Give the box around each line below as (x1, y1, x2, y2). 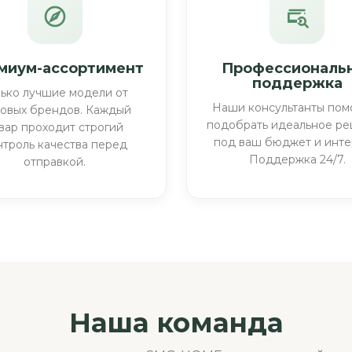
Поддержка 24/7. (248, 152, 346, 167)
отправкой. (24, 154, 86, 169)
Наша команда (69, 306, 283, 339)
